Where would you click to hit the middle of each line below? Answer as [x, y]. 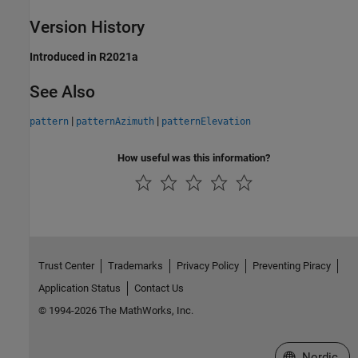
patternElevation [206, 121]
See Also [62, 91]
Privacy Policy [207, 266]
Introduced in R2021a [84, 56]
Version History [87, 28]
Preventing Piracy [291, 266]
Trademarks [135, 266]
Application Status [79, 288]
